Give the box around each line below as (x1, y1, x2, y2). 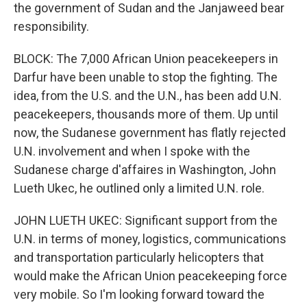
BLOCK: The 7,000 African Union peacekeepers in (14, 51, 278, 66)
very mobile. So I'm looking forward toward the (14, 287, 265, 302)
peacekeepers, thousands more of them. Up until (14, 107, 278, 121)
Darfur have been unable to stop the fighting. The (14, 70, 278, 84)
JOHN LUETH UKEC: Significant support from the (14, 213, 278, 228)
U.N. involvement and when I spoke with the (14, 144, 250, 158)
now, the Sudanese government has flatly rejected (14, 125, 286, 140)
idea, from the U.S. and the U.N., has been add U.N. (14, 88, 282, 103)
